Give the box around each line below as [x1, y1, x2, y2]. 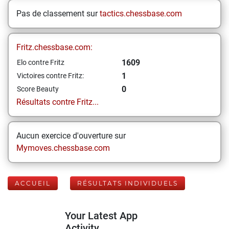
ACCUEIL [15, 179, 51, 187]
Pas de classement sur [16, 9, 100, 18]
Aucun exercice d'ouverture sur [16, 131, 126, 141]
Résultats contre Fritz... [16, 97, 99, 107]
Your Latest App [65, 210, 138, 222]
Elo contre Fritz [17, 58, 64, 66]
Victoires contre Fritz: [17, 72, 84, 80]
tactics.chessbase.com [100, 9, 182, 18]
